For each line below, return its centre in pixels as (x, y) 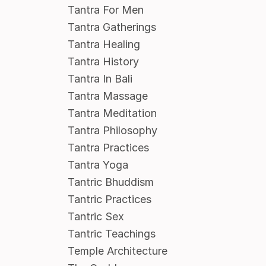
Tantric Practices (109, 199)
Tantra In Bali (100, 79)
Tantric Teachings (111, 234)
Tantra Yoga (98, 165)
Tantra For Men (105, 10)
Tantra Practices (108, 148)
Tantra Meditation (112, 113)
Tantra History (103, 62)
